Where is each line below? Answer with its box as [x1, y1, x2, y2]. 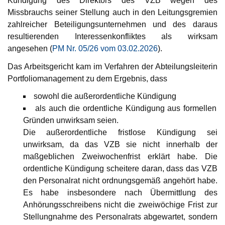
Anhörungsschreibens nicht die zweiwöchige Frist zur [23, 200, 217, 209]
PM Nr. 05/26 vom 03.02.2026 [52, 44, 158, 53]
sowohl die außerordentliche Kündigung [33, 91, 176, 100]
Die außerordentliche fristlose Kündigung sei [23, 128, 217, 137]
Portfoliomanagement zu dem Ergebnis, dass [8, 74, 168, 83]
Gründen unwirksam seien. [23, 116, 119, 125]
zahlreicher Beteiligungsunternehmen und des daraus [8, 20, 217, 29]
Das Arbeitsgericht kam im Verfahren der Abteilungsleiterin [8, 62, 217, 71]
